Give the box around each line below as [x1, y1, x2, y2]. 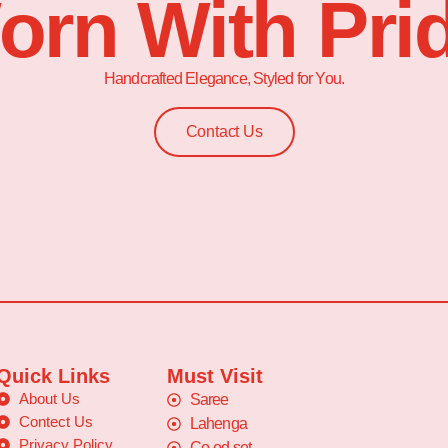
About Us [18, 390, 80, 407]
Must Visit [167, 364, 263, 387]
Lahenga [189, 414, 247, 432]
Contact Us [185, 123, 263, 140]
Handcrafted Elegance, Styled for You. [103, 70, 345, 88]
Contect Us [18, 413, 93, 430]
